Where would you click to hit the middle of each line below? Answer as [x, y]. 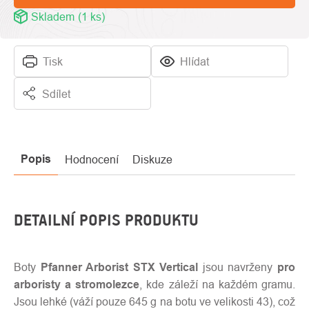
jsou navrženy [238, 267]
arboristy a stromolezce [77, 285]
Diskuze [152, 159]
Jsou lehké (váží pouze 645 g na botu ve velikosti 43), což [154, 301]
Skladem [52, 17]
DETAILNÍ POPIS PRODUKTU [106, 220]
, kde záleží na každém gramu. [218, 284]
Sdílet [57, 93]
